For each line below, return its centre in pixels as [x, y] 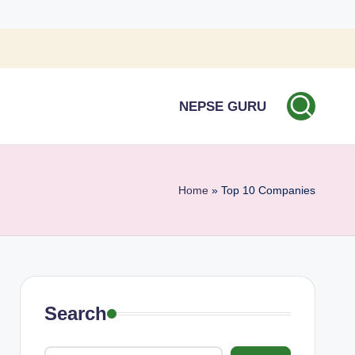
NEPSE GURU [223, 106]
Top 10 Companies [268, 190]
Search [75, 313]
